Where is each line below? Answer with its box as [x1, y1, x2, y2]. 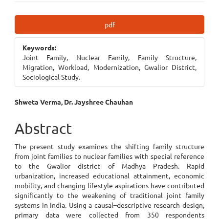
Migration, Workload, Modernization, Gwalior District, [22, 63, 197, 71]
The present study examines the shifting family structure [15, 142, 204, 151]
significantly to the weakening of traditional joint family [15, 191, 204, 199]
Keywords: [22, 43, 56, 52]
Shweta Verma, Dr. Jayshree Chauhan [15, 97, 133, 106]
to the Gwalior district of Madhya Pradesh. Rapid [15, 161, 204, 170]
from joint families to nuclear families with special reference [15, 152, 204, 160]
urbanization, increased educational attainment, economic [15, 171, 204, 180]
